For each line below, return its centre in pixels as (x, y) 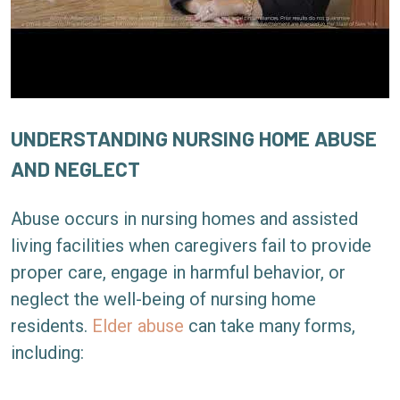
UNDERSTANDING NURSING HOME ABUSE (194, 138)
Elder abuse (138, 326)
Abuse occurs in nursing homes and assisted (184, 219)
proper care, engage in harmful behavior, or (178, 272)
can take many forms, (270, 326)
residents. (51, 326)
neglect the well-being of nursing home (163, 299)
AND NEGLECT (75, 169)
